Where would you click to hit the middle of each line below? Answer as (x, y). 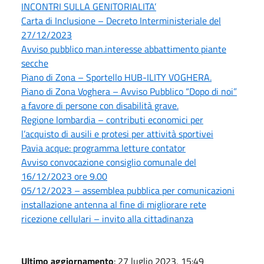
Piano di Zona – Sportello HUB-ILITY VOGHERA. (116, 77)
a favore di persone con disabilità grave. (100, 105)
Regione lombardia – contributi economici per (112, 119)
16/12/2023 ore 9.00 (64, 176)
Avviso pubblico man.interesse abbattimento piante (124, 49)
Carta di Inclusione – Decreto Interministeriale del (121, 20)
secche (35, 63)
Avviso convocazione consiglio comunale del (109, 162)
